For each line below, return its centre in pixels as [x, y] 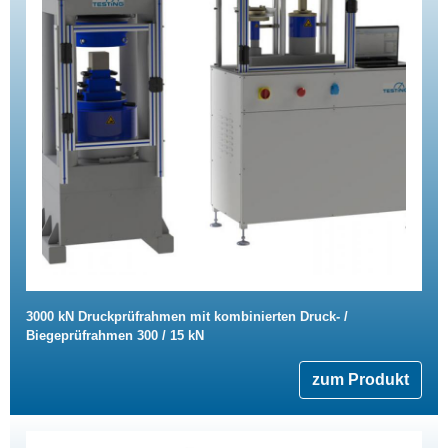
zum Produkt [360, 380]
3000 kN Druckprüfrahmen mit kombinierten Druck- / [187, 317]
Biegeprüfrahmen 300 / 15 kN [115, 336]
